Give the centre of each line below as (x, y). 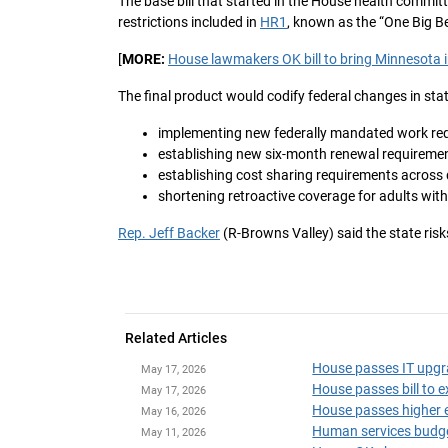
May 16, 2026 (173, 412)
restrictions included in (189, 22)
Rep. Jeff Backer (169, 233)
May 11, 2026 (173, 433)
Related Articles (176, 338)
